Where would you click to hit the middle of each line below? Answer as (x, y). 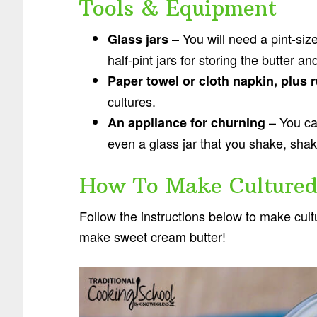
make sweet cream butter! (152, 236)
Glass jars (138, 39)
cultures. (132, 101)
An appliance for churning (186, 122)
